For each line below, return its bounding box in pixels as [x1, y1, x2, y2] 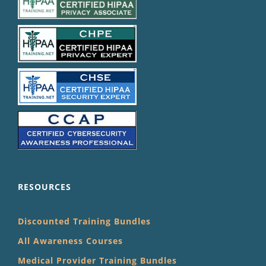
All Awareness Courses [18, 235, 123, 247]
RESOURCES [18, 181, 71, 193]
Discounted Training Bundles [18, 216, 151, 227]
